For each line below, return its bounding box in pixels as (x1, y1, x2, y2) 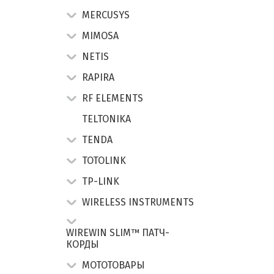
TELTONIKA (82, 113, 131, 125)
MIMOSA (82, 29, 119, 42)
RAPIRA (82, 71, 114, 83)
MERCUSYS (82, 9, 130, 21)
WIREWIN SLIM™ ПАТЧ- (66, 226, 169, 239)
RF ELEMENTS (82, 92, 143, 104)
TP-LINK (82, 175, 119, 187)
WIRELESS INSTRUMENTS (82, 196, 194, 208)
